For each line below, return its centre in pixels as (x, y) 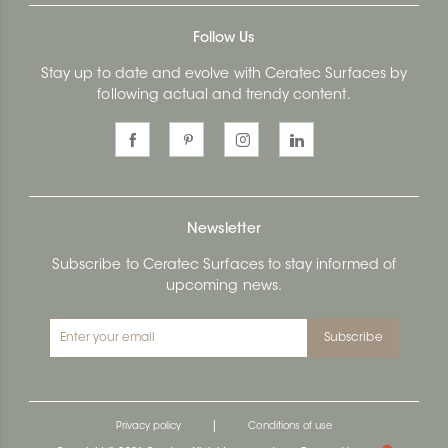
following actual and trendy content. (224, 95)
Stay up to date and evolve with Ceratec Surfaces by (224, 74)
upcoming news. (224, 286)
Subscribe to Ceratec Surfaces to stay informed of (224, 265)
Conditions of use (290, 426)
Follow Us (224, 38)
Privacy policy (148, 426)
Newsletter (224, 229)
